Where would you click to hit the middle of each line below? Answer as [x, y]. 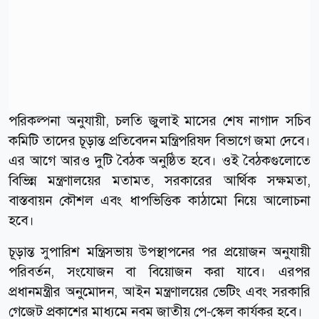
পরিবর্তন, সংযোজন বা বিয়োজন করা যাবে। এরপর [159, 271]
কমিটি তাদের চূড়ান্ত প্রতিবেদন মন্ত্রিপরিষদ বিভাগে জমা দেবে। [159, 140]
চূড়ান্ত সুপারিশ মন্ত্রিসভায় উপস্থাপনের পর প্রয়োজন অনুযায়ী [159, 251]
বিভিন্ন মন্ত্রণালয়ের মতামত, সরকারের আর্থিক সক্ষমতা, [159, 180]
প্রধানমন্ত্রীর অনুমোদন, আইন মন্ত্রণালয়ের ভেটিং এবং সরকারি [159, 291]
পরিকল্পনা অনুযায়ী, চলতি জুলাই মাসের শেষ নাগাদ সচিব [159, 120]
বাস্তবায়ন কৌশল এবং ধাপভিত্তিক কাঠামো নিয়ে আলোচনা [159, 200]
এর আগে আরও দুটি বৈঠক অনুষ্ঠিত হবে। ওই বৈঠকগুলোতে [159, 160]
